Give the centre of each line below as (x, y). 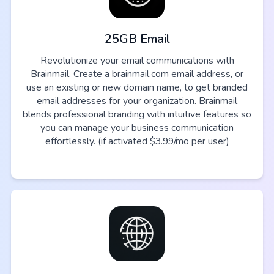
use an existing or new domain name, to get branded (137, 88)
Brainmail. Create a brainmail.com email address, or (137, 74)
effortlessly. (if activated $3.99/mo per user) (137, 142)
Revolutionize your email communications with (137, 61)
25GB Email (137, 39)
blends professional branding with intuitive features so (137, 115)
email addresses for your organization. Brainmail (137, 101)
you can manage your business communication (137, 128)
